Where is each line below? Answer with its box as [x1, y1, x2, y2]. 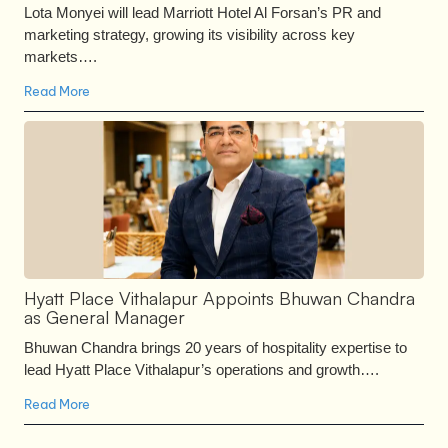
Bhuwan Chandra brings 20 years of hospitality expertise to [24, 338, 407, 356]
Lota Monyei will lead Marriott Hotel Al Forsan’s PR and [24, 3, 381, 21]
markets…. [24, 47, 97, 65]
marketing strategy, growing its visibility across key [24, 25, 355, 43]
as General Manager [24, 305, 185, 328]
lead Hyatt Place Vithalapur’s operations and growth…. [24, 360, 379, 378]
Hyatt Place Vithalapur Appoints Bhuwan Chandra [24, 286, 415, 309]
